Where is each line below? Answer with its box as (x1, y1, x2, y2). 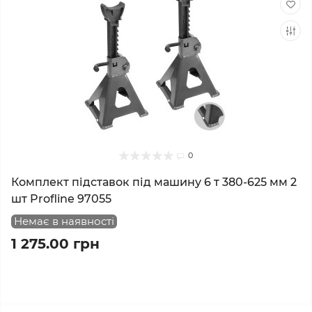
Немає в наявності (14, 214, 114, 228)
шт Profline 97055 (11, 192, 111, 205)
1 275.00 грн (11, 235, 100, 252)
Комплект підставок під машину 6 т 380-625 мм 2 (11, 175, 297, 189)
